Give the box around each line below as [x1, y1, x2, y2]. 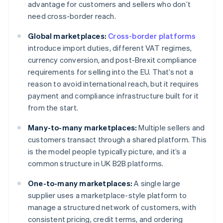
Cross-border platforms [108, 31, 196, 41]
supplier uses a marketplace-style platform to [28, 190, 187, 201]
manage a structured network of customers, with [28, 202, 197, 213]
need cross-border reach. [28, 11, 116, 21]
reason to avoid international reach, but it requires [28, 79, 199, 89]
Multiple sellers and [137, 122, 205, 133]
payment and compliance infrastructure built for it [28, 91, 199, 101]
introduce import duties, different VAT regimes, [28, 43, 192, 53]
